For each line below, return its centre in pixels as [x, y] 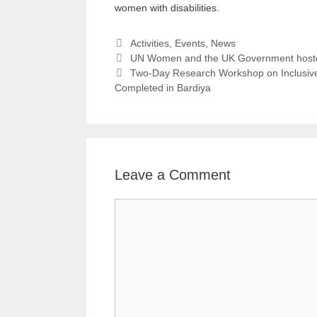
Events [190, 44]
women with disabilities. [167, 8]
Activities [149, 44]
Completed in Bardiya [163, 88]
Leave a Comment [173, 175]
